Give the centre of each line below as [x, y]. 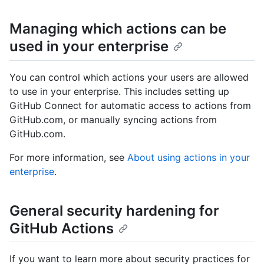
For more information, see [68, 157]
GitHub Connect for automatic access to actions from [130, 105]
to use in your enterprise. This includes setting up [119, 91]
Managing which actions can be [118, 29]
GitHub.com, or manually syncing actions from [113, 119]
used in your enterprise [89, 47]
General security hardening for [114, 210]
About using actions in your [189, 157]
